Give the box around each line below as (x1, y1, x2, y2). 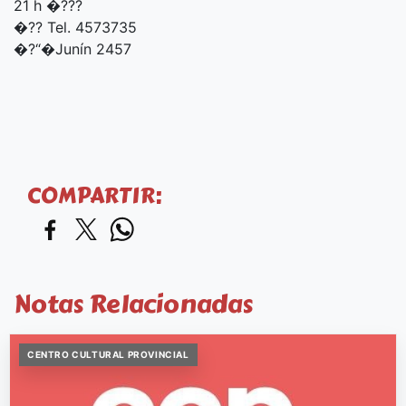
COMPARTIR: (27, 179, 162, 213)
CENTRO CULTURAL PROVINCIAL (27, 349, 189, 361)
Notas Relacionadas (14, 285, 253, 324)
